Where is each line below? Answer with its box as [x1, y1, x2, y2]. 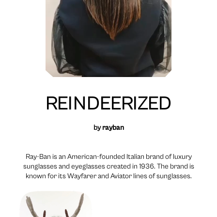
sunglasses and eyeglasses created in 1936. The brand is [23, 162, 194, 171]
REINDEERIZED [46, 93, 171, 115]
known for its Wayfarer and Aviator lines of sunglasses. [25, 172, 192, 181]
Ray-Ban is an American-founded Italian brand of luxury [25, 153, 192, 161]
